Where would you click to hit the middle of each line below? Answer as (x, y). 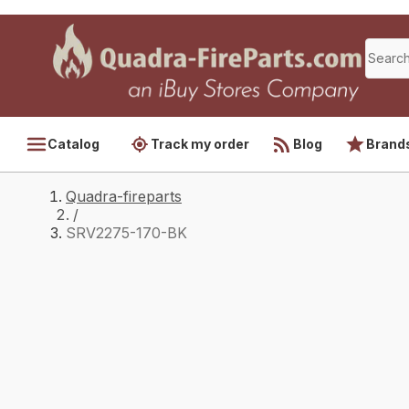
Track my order (200, 144)
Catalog (73, 144)
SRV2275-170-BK (126, 233)
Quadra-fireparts (124, 196)
